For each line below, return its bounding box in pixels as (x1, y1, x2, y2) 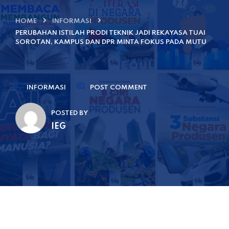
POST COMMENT (90, 84, 147, 91)
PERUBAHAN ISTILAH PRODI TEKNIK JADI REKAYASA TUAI (15, 30, 205, 36)
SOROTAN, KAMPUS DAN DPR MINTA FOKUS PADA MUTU (15, 39, 207, 45)
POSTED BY (51, 110, 88, 117)
